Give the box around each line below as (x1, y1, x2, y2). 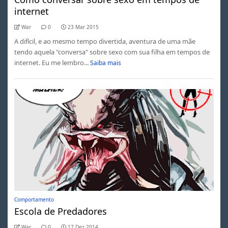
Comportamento (14, 195, 54, 203)
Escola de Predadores (14, 205, 107, 217)
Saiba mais (90, 58, 122, 67)
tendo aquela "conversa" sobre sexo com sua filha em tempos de (14, 47, 210, 56)
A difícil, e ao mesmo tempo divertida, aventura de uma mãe (14, 36, 195, 46)
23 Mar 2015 (67, 23, 99, 31)
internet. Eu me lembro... (14, 58, 89, 67)
